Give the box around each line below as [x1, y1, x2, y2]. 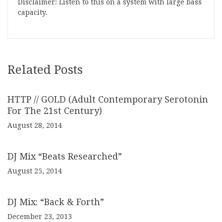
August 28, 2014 [7, 121, 62, 129]
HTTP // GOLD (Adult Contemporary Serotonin [7, 94, 208, 105]
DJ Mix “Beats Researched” [7, 151, 122, 162]
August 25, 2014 [7, 167, 62, 175]
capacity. [18, 8, 48, 16]
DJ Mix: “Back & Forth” [7, 197, 104, 207]
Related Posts [7, 63, 83, 77]
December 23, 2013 [7, 213, 72, 221]
